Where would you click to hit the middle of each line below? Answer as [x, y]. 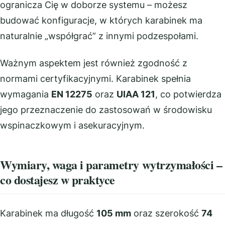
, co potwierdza [188, 94]
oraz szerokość [166, 213]
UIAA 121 [136, 94]
